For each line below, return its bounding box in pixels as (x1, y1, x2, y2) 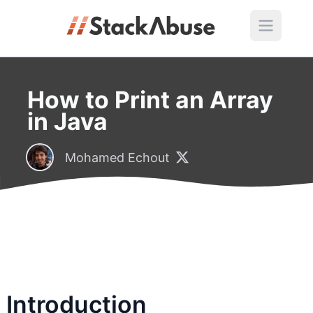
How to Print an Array (27, 85, 273, 114)
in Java (27, 107, 108, 136)
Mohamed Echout (64, 150, 170, 165)
